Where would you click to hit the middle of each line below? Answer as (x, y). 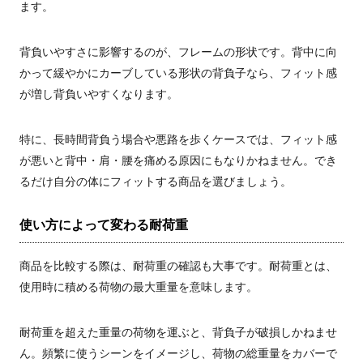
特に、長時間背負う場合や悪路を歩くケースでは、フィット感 (178, 139)
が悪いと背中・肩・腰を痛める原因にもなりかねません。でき (178, 160)
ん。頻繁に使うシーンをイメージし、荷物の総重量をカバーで (178, 353)
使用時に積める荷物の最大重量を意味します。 (139, 286)
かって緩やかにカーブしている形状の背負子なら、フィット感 (178, 73)
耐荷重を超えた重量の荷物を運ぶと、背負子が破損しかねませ (178, 332)
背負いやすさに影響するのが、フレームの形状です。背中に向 (178, 51)
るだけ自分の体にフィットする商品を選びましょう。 (156, 181)
